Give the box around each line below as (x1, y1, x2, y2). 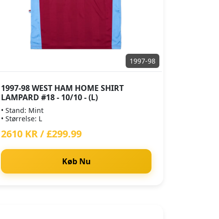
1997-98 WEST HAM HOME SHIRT (1, 83, 124, 93)
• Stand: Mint (1, 106, 44, 115)
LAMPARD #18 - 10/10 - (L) (1, 92, 98, 103)
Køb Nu (62, 156, 91, 167)
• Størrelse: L (1, 114, 42, 123)
